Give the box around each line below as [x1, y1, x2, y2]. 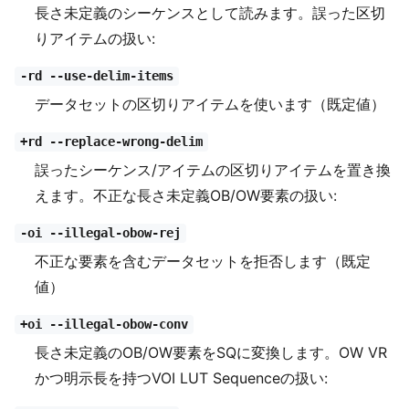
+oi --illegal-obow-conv [19, 317, 188, 332]
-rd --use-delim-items [19, 68, 173, 84]
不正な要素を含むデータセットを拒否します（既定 [35, 251, 372, 270]
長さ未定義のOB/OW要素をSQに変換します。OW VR [35, 342, 388, 362]
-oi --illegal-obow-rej [19, 225, 181, 241]
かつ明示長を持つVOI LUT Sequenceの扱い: [35, 368, 329, 387]
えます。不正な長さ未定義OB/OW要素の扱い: [35, 185, 338, 204]
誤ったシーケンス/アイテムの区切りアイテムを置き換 [35, 160, 392, 179]
